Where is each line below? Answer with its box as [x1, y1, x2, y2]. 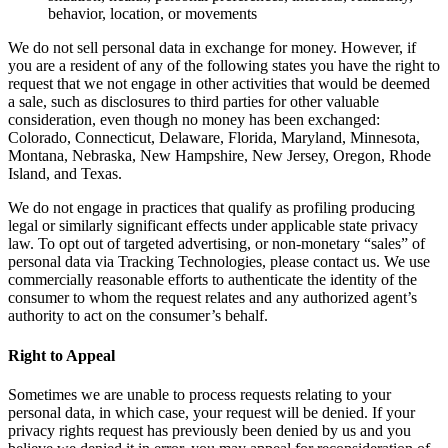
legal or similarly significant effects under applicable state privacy [8, 217, 418, 235]
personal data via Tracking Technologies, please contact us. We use [8, 253, 430, 271]
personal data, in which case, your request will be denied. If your [8, 403, 415, 421]
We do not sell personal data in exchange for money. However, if [8, 39, 416, 57]
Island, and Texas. [8, 165, 122, 183]
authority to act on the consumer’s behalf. [8, 307, 268, 325]
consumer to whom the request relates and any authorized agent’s [8, 289, 417, 307]
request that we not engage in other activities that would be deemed [8, 75, 430, 93]
